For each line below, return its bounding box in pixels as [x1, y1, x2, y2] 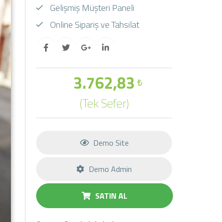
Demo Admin [87, 163, 132, 175]
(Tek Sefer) [79, 94, 129, 112]
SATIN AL [93, 190, 128, 202]
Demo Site [91, 137, 129, 149]
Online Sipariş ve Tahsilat [48, 18, 140, 31]
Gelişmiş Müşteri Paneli [48, 1, 135, 14]
